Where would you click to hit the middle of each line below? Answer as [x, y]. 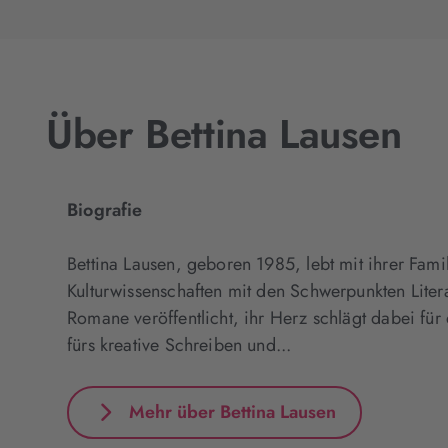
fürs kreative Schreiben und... [179, 345]
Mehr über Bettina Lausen [232, 411]
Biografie [105, 210]
